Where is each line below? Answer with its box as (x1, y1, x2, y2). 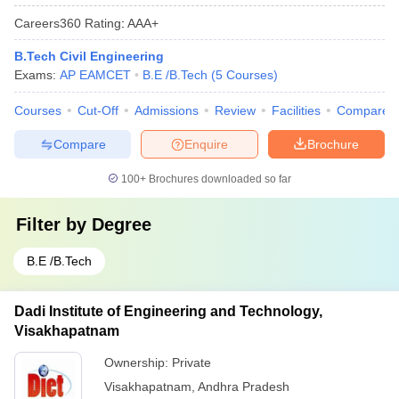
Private (172, 355, 211, 370)
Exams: (14, 68, 60, 82)
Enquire (184, 136, 228, 151)
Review (215, 103, 256, 118)
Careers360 (14, 15, 81, 30)
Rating (81, 15, 121, 30)
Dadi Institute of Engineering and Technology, (14, 304, 322, 319)
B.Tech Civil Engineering (14, 49, 164, 63)
